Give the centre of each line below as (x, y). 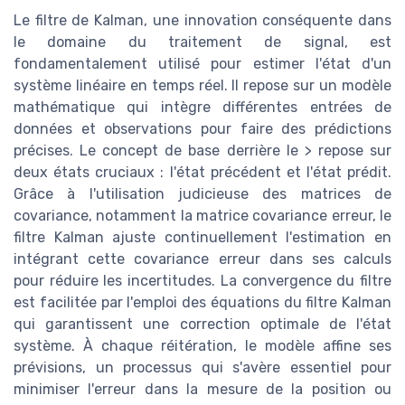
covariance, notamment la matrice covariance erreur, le (202, 215)
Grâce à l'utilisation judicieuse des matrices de (202, 193)
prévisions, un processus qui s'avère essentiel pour (202, 367)
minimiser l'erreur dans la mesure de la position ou (202, 389)
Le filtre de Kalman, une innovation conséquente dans (202, 20)
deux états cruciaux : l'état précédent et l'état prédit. (202, 172)
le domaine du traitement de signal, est (202, 42)
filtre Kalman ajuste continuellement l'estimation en (202, 237)
